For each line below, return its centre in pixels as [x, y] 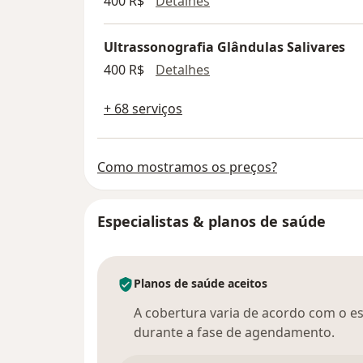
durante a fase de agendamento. [234, 333]
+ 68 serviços [143, 109]
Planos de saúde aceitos [201, 284]
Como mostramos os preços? [187, 167]
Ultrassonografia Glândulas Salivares [224, 47]
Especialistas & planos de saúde [211, 222]
